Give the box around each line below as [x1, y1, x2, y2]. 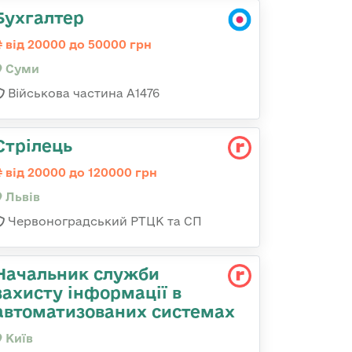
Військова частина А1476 [5, 86, 159, 100]
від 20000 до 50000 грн [2, 38, 152, 51]
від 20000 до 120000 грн [2, 166, 157, 179]
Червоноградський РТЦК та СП [5, 214, 202, 228]
